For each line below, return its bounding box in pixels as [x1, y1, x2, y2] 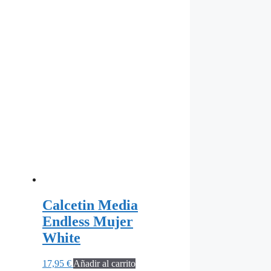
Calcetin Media [42, 197, 138, 214]
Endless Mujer [42, 214, 133, 230]
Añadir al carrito [73, 258, 135, 269]
